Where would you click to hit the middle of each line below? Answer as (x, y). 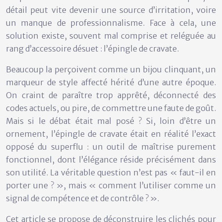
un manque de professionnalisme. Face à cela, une (111, 23)
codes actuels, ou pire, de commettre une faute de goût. (111, 108)
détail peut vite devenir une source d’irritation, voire (111, 10)
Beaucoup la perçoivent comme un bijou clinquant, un (111, 69)
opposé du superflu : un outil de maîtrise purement (111, 146)
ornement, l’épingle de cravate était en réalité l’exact (111, 134)
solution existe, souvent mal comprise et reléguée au (111, 35)
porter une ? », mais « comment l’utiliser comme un (111, 185)
